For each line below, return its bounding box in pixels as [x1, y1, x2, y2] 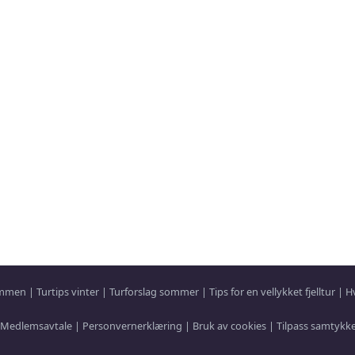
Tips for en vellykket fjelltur [208, 284, 335, 299]
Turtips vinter [36, 284, 99, 299]
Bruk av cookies [193, 319, 266, 333]
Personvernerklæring [82, 319, 182, 333]
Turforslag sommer [109, 284, 199, 299]
